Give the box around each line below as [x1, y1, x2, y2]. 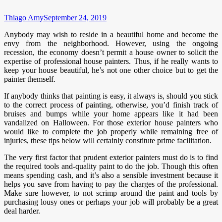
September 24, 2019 [44, 13, 107, 22]
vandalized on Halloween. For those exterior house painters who [4, 118, 218, 127]
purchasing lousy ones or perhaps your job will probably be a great [4, 197, 218, 206]
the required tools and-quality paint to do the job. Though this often [4, 162, 218, 170]
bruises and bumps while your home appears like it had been [4, 109, 218, 118]
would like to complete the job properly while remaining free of [4, 127, 218, 136]
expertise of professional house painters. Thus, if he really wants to [4, 56, 218, 65]
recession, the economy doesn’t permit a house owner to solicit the [4, 48, 218, 56]
